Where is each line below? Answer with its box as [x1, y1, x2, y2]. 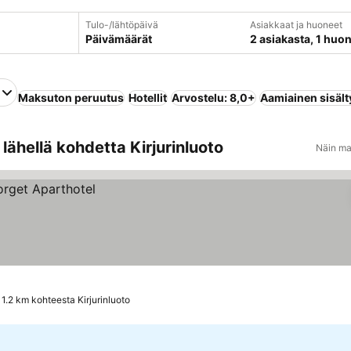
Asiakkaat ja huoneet [249, 19, 342, 31]
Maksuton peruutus [18, 91, 124, 104]
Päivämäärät [85, 32, 152, 45]
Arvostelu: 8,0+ [172, 91, 255, 104]
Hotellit [128, 91, 167, 104]
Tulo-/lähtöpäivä [85, 19, 158, 31]
